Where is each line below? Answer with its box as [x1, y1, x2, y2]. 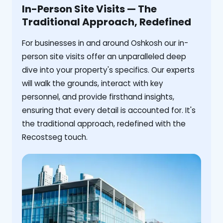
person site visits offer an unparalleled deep [22, 51, 186, 62]
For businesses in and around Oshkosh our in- [22, 38, 188, 49]
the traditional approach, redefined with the [22, 118, 186, 129]
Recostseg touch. [22, 132, 88, 143]
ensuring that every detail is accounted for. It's [22, 105, 196, 116]
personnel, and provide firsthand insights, [22, 92, 174, 103]
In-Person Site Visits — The [22, 2, 157, 16]
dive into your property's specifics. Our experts [22, 65, 195, 76]
